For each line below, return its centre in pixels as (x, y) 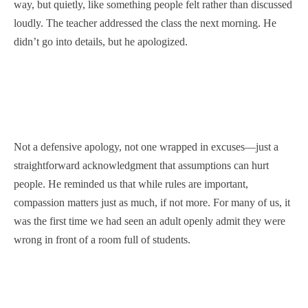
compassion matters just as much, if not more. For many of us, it (152, 202)
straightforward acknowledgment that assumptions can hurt (141, 165)
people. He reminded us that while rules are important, (131, 184)
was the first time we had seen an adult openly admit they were (150, 221)
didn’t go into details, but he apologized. (101, 42)
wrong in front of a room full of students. (102, 240)
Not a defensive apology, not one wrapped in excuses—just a (146, 147)
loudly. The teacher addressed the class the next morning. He (145, 23)
